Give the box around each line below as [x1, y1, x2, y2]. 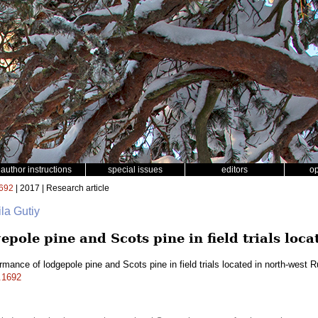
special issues [108, 165, 163, 175]
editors [221, 165, 248, 175]
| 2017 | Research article [13, 183, 109, 193]
